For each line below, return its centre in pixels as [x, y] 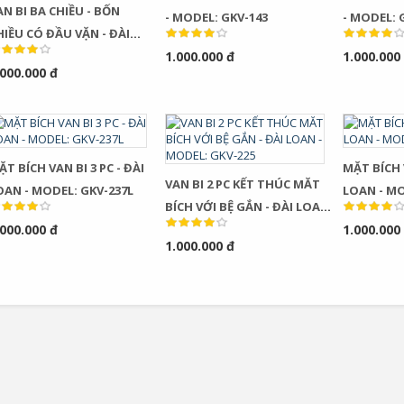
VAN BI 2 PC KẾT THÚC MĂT [243, 184]
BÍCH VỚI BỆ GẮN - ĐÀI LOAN [216, 207]
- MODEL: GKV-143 [217, 17]
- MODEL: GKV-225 [217, 229]
